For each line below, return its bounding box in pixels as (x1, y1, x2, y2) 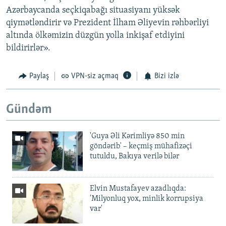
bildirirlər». (6, 43, 50, 53)
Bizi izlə (154, 72, 179, 81)
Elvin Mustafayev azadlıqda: (90, 185, 186, 193)
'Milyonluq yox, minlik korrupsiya (90, 195, 203, 203)
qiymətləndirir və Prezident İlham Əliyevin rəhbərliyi (6, 18, 209, 28)
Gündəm (6, 102, 52, 117)
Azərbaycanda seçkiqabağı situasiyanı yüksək (6, 6, 180, 16)
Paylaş (29, 72, 49, 81)
